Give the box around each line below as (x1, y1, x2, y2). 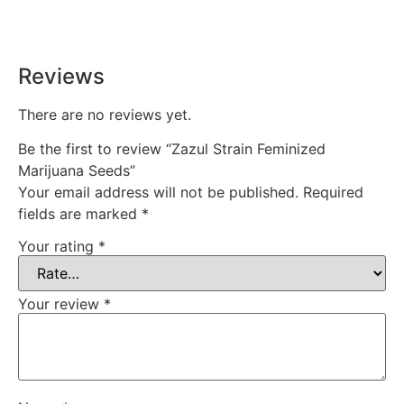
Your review (18, 294, 104, 313)
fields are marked (18, 205, 142, 224)
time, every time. (9, 9, 113, 27)
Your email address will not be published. (18, 183, 298, 202)
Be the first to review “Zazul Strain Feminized (18, 140, 326, 159)
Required (303, 183, 363, 202)
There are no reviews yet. (18, 105, 191, 124)
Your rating (18, 236, 98, 255)
